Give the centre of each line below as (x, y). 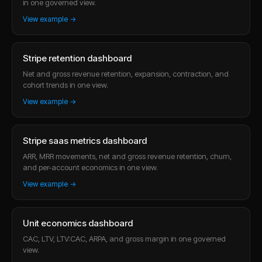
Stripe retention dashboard (77, 58)
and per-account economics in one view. (90, 167)
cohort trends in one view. (65, 85)
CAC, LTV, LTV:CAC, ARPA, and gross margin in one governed (124, 238)
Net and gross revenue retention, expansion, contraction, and (126, 73)
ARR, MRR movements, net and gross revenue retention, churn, (127, 156)
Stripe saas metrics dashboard (85, 140)
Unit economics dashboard (78, 223)
